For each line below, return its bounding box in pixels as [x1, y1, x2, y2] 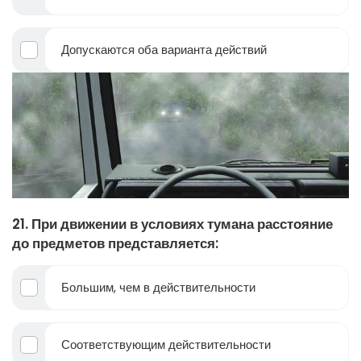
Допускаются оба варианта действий [61, 41, 267, 59]
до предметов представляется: [12, 233, 218, 253]
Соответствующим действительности [61, 335, 271, 353]
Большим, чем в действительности [61, 278, 255, 296]
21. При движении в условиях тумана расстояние [12, 214, 333, 234]
